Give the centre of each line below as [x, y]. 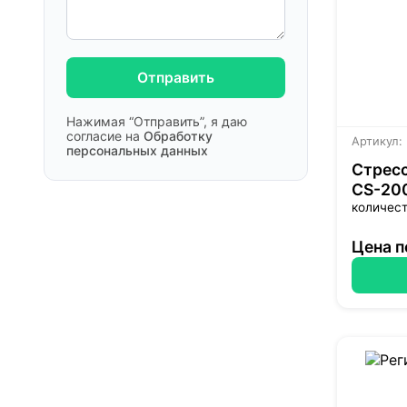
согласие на [105, 136]
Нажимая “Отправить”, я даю [157, 122]
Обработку [178, 136]
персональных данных [137, 151]
